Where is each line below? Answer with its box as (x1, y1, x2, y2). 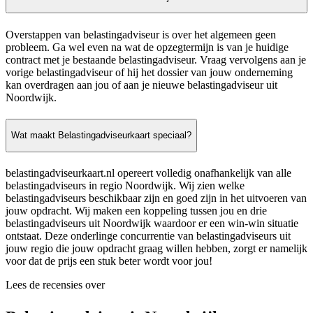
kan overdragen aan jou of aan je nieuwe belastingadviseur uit (6, 78, 277, 91)
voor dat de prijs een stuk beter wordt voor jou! (6, 254, 212, 267)
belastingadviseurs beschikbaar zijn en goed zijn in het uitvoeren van (6, 191, 307, 204)
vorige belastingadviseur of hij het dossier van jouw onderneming (6, 66, 293, 78)
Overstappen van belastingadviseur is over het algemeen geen (6, 28, 276, 41)
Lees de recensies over (6, 278, 105, 291)
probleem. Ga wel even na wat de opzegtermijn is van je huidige (6, 41, 289, 53)
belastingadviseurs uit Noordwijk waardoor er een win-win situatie (6, 217, 298, 229)
